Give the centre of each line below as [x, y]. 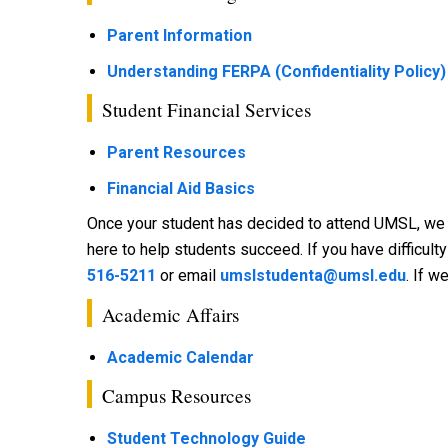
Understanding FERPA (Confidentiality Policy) [276, 71]
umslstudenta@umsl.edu [313, 275]
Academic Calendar [180, 357]
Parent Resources [176, 152]
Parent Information [179, 35]
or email [188, 275]
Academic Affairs [170, 314]
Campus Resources [176, 395]
